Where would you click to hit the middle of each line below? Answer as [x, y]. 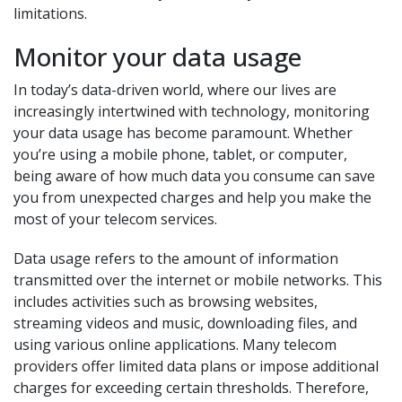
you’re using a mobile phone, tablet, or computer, [180, 154]
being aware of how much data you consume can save [194, 176]
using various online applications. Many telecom [175, 345]
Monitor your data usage [157, 57]
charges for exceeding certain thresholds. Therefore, [191, 388]
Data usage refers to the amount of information [176, 258]
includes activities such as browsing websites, [166, 301]
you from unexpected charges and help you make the [192, 197]
